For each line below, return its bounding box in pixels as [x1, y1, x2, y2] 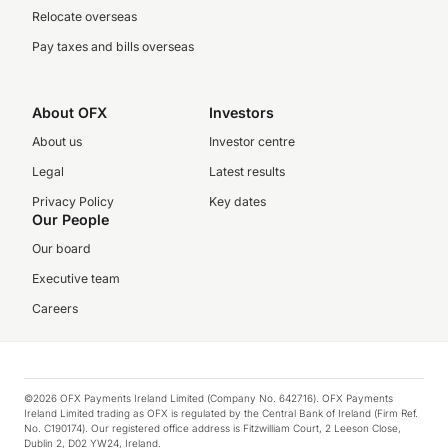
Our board [32, 241, 91, 256]
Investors [208, 104, 274, 121]
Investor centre [208, 134, 295, 149]
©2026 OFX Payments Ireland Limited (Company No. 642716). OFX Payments [24, 392, 393, 404]
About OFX [32, 104, 107, 121]
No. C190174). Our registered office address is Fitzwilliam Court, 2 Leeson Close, [24, 422, 401, 434]
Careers [32, 301, 78, 316]
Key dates [208, 194, 266, 209]
